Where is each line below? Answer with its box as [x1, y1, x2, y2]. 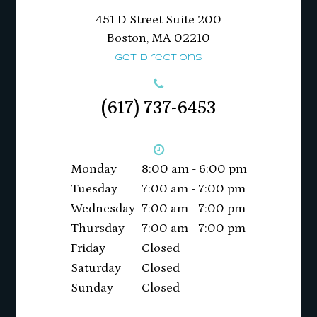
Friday [70, 241, 105, 255]
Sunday [70, 280, 113, 295]
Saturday [70, 260, 121, 275]
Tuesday [70, 181, 117, 196]
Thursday [70, 221, 125, 236]
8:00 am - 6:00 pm [141, 161, 247, 176]
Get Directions [115, 54, 202, 62]
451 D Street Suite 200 [96, 13, 221, 28]
